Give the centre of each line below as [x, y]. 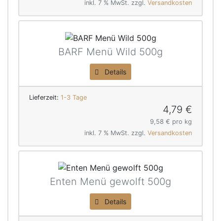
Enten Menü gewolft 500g [110, 182]
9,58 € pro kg [171, 121]
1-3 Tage [74, 97]
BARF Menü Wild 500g [110, 52]
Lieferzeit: [45, 97]
